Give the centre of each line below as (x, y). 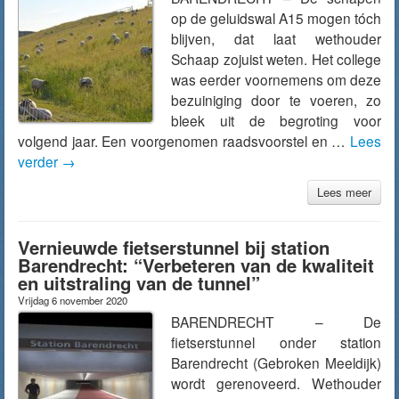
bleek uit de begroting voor (276, 120)
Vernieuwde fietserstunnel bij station (174, 247)
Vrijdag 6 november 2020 (73, 300)
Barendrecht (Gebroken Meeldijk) (276, 362)
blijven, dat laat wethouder (276, 38)
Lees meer (344, 192)
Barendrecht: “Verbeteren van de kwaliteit (196, 265)
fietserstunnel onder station (276, 342)
